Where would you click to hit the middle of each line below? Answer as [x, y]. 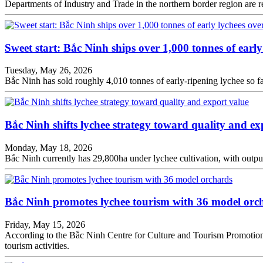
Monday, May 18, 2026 [48, 147]
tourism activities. [37, 246]
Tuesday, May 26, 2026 [48, 70]
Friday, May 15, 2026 [45, 225]
